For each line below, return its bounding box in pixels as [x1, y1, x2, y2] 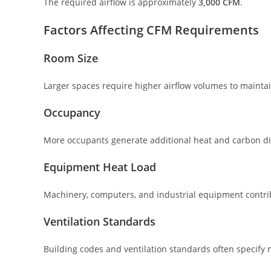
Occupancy [44, 105, 100, 120]
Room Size [44, 51, 98, 66]
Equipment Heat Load [44, 160, 156, 175]
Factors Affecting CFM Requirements [44, 22, 259, 39]
